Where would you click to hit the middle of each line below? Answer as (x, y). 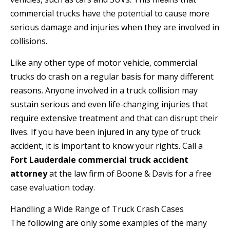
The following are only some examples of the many (109, 223)
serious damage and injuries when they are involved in (115, 27)
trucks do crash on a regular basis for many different (112, 77)
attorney (29, 174)
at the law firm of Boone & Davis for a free (129, 174)
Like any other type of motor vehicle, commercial (104, 63)
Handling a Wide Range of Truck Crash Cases (97, 209)
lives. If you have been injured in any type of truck (106, 132)
